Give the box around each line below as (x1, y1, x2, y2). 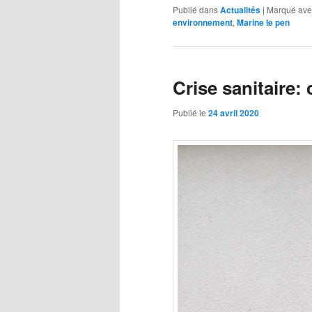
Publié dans (173, 3, 218, 16)
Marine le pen (237, 16, 290, 29)
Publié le (173, 107, 208, 119)
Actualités (220, 3, 260, 17)
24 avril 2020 (208, 107, 259, 120)
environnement (173, 16, 233, 29)
